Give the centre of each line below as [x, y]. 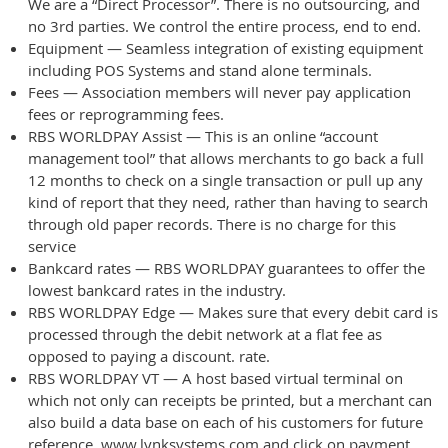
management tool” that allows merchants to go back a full [226, 157]
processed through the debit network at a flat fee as [205, 333]
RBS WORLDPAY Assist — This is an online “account [203, 135]
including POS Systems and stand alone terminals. [200, 69]
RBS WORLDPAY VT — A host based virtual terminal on [215, 377]
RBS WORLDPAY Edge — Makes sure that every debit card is [233, 311]
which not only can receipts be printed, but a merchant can [230, 399]
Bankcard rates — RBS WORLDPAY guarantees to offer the [226, 267]
